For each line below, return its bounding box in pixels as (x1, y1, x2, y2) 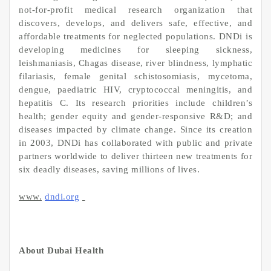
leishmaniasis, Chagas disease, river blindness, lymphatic (19, 58, 252, 68)
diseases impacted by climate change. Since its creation (19, 125, 252, 135)
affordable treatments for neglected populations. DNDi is (19, 31, 252, 42)
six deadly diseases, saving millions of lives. (19, 165, 200, 175)
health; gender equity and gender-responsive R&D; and (19, 111, 252, 122)
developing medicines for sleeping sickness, (19, 45, 252, 55)
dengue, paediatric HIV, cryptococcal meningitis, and (19, 85, 252, 95)
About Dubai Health (19, 245, 103, 255)
